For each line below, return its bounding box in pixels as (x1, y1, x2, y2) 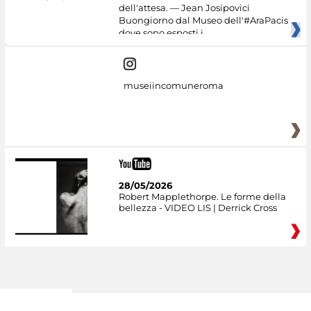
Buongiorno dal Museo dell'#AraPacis (118, 15, 288, 26)
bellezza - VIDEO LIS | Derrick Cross (118, 201, 277, 213)
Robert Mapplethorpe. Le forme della (118, 190, 286, 202)
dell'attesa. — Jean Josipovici (118, 2, 250, 14)
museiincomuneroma (123, 79, 224, 91)
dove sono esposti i (118, 27, 203, 39)
